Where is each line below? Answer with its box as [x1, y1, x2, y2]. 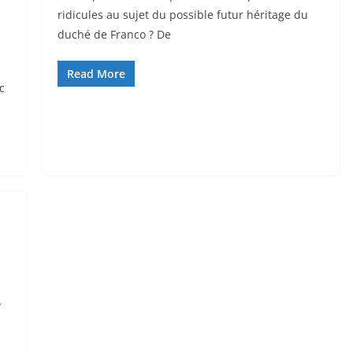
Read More [66, 65, 125, 81]
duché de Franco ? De [57, 26, 171, 42]
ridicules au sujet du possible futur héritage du [57, 6, 308, 22]
